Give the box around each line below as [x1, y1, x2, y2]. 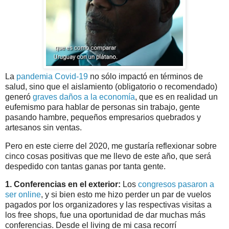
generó [5, 92, 33, 101]
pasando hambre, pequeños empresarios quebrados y [5, 112, 201, 122]
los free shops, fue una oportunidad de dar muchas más [5, 211, 205, 220]
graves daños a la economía [33, 92, 135, 101]
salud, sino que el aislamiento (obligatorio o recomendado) [5, 82, 217, 91]
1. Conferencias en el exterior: [5, 180, 121, 189]
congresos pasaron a [138, 180, 214, 189]
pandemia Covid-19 [16, 72, 88, 81]
